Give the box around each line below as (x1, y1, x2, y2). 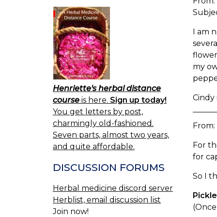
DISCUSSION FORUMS (53, 161, 165, 174)
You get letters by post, (53, 107, 143, 117)
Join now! (53, 206, 89, 216)
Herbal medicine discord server (53, 183, 173, 193)
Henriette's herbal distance (53, 84, 161, 93)
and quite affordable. (53, 142, 135, 152)
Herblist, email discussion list (53, 195, 161, 204)
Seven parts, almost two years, (53, 130, 169, 140)
